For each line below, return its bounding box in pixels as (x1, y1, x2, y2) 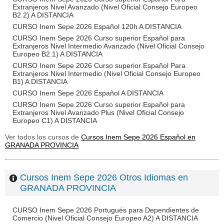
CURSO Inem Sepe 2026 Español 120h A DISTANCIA (12, 22, 181, 30)
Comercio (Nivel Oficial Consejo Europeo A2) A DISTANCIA (12, 214, 198, 222)
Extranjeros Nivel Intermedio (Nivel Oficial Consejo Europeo (12, 69, 200, 77)
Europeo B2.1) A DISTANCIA (12, 50, 102, 58)
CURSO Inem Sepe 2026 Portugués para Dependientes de (12, 206, 199, 214)
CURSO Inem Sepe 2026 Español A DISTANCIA (12, 89, 163, 97)
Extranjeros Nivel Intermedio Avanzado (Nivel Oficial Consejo (12, 42, 204, 50)
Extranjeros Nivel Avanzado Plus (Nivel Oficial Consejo (12, 108, 184, 116)
